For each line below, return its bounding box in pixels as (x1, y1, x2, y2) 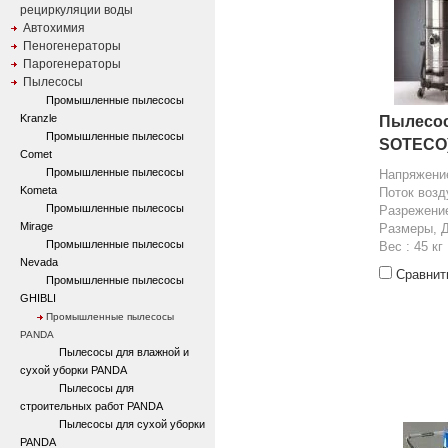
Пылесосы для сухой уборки (59, 418, 205, 430)
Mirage (20, 220, 53, 232)
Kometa (20, 184, 57, 196)
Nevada (20, 256, 58, 268)
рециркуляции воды (20, 3, 133, 17)
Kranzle (20, 112, 57, 124)
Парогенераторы (23, 57, 121, 71)
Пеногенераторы (23, 39, 121, 53)
